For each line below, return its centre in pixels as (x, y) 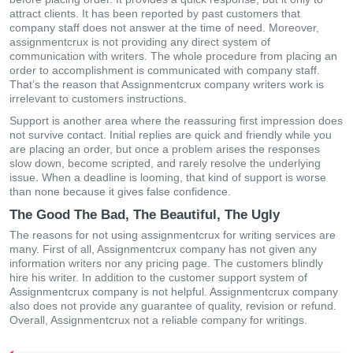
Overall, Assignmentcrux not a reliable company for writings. (158, 320)
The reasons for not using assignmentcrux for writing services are (173, 235)
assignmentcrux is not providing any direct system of (140, 42)
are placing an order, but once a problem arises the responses (165, 149)
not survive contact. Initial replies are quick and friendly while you (171, 135)
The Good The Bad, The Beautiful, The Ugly (145, 215)
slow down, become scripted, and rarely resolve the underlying (165, 163)
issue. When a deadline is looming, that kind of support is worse (168, 177)
